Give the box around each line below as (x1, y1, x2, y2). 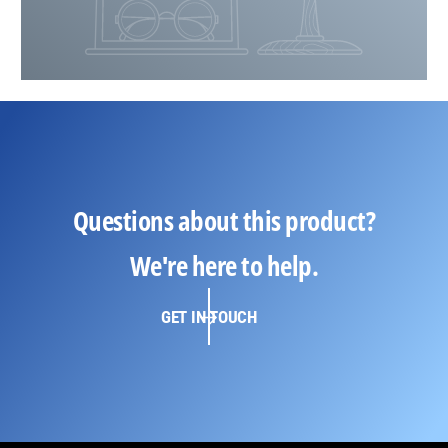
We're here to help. (129, 247, 319, 285)
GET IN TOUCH (160, 306, 257, 327)
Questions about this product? (72, 202, 376, 240)
